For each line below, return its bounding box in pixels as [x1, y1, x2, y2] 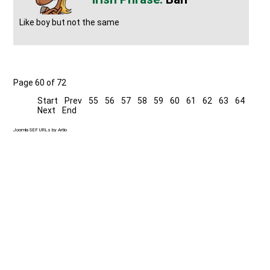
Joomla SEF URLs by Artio [13, 127, 67, 133]
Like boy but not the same [19, 17, 120, 27]
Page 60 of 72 [13, 77, 67, 87]
